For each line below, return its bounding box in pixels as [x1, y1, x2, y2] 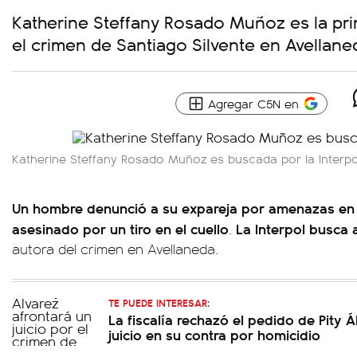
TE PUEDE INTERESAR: [108, 295, 210, 310]
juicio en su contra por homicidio [108, 324, 320, 344]
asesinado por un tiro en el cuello [12, 218, 229, 238]
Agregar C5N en [208, 95, 299, 112]
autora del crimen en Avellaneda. [12, 239, 218, 258]
